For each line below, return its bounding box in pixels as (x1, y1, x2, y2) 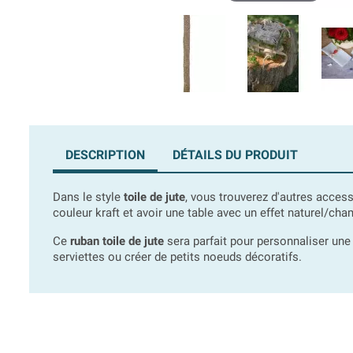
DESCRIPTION (65, 147, 145, 163)
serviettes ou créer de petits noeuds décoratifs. (53, 250, 302, 265)
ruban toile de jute (70, 234, 164, 249)
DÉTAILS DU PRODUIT (173, 147, 299, 163)
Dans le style (53, 190, 124, 205)
